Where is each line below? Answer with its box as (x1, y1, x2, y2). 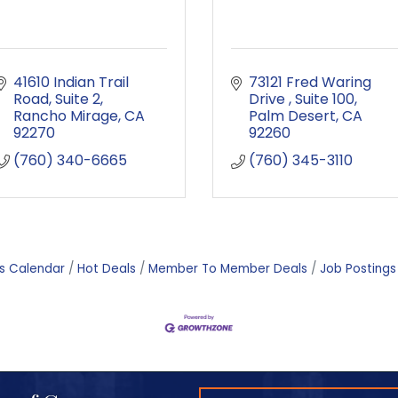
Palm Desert (249, 106, 336, 126)
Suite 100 (295, 89, 354, 109)
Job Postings (320, 260, 396, 277)
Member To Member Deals (148, 260, 307, 277)
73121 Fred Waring (249, 72, 371, 92)
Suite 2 (55, 89, 100, 109)
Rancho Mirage (13, 106, 118, 126)
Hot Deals (77, 260, 136, 277)
